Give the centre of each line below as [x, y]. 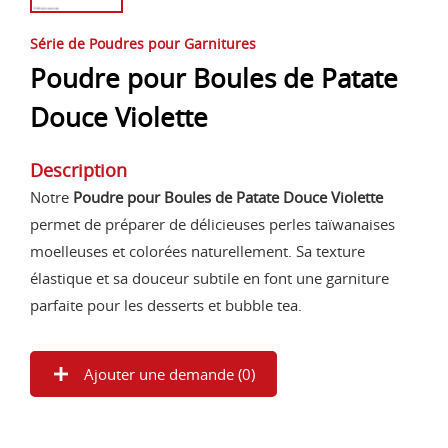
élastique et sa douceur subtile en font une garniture [209, 277]
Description [78, 169]
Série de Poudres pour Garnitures [143, 43]
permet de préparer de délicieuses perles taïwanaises [212, 223]
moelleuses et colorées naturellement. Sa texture [197, 250]
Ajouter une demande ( [161, 373]
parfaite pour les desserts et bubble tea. [166, 304]
